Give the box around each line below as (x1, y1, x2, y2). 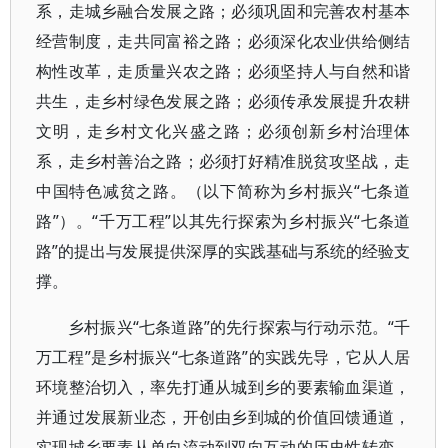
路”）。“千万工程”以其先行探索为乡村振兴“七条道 (36, 210, 411, 232)
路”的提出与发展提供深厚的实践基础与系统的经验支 (36, 240, 411, 262)
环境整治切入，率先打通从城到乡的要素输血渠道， (36, 376, 411, 398)
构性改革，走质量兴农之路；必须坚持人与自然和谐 (36, 60, 411, 82)
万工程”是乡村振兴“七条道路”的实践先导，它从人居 (36, 346, 411, 368)
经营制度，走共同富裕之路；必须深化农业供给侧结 (36, 30, 411, 52)
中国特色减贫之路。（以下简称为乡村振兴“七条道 (36, 180, 411, 202)
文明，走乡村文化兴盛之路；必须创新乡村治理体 (36, 120, 411, 142)
